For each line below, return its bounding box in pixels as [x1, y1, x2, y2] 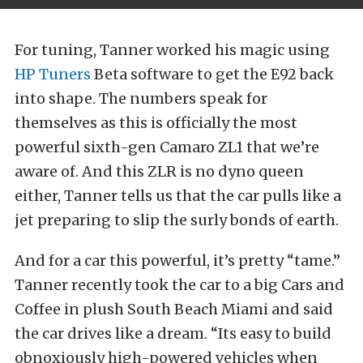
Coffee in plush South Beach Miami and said [15, 299, 333, 318]
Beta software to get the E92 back [91, 64, 334, 83]
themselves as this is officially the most [15, 113, 297, 132]
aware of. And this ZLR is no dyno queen [15, 161, 304, 181]
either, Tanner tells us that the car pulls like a [15, 186, 341, 205]
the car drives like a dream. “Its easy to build [15, 323, 331, 343]
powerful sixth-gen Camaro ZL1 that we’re [15, 137, 319, 156]
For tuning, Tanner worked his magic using [15, 40, 330, 59]
